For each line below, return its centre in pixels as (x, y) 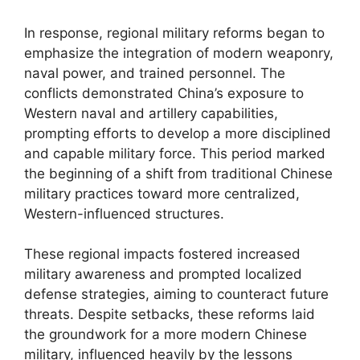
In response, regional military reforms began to (174, 33)
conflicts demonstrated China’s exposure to (164, 93)
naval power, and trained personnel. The (155, 73)
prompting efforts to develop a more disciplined (178, 133)
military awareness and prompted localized (163, 274)
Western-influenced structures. (124, 213)
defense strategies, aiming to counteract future (176, 294)
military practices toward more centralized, (162, 193)
